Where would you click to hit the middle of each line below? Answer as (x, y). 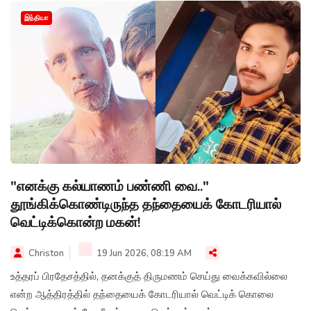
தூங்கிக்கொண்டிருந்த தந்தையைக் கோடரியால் (146, 204)
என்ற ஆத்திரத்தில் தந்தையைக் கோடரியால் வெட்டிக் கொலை (142, 294)
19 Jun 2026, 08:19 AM (143, 253)
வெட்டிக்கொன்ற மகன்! (75, 222)
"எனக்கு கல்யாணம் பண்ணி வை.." (110, 186)
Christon (46, 253)
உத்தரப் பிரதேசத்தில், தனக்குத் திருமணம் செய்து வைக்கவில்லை (149, 276)
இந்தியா (36, 18)
